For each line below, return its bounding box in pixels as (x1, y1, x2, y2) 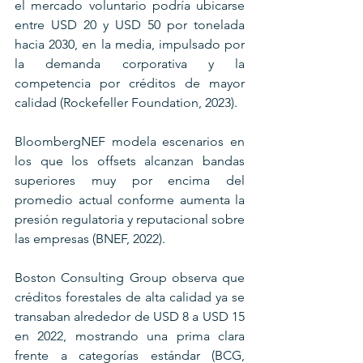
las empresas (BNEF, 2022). (15, 230, 169, 246)
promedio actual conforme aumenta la (15, 191, 245, 207)
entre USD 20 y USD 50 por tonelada (15, 16, 245, 32)
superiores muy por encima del (15, 172, 245, 188)
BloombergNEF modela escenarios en (15, 133, 245, 149)
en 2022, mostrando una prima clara (15, 327, 245, 344)
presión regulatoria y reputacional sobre (15, 211, 245, 227)
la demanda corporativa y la (15, 55, 245, 71)
